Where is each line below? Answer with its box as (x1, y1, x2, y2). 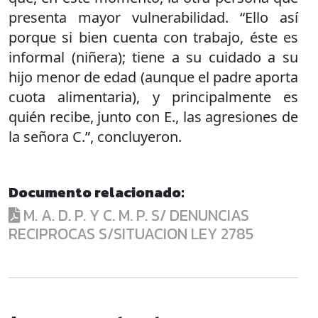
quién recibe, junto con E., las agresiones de (9, 106, 298, 126)
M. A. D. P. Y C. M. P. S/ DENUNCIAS (20, 203, 249, 227)
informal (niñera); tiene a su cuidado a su (9, 47, 298, 67)
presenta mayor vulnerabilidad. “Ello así (9, 7, 298, 27)
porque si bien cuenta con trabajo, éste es (9, 27, 298, 47)
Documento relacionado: (9, 181, 185, 203)
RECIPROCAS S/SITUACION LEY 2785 (9, 221, 253, 246)
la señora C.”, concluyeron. (9, 126, 182, 146)
